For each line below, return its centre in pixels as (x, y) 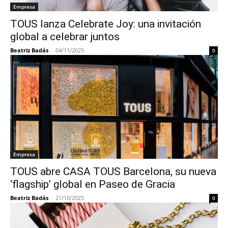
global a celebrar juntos (65, 37)
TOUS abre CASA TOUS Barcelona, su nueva (113, 172)
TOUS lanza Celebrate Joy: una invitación (106, 24)
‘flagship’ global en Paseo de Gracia (93, 184)
